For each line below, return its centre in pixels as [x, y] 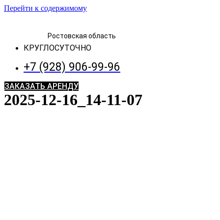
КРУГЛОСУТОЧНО [57, 48]
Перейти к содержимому [45, 8]
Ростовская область [82, 36]
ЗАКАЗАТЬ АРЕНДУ [41, 86]
